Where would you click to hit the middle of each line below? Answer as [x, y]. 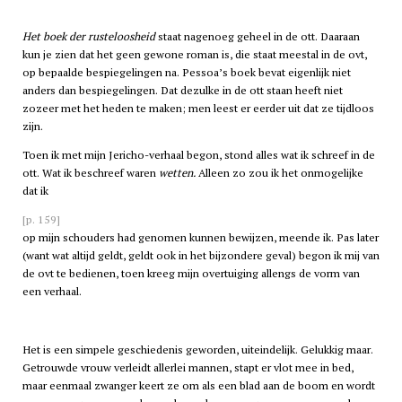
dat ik [35, 190]
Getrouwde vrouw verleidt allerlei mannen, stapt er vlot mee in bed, [188, 367]
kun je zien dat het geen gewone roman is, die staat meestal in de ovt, [194, 54]
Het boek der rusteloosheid [88, 36]
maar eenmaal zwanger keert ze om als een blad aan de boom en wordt [198, 385]
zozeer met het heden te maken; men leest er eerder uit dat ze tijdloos [198, 108]
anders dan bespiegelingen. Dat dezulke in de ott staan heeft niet [182, 90]
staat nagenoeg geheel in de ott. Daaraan [257, 36]
